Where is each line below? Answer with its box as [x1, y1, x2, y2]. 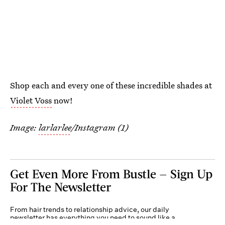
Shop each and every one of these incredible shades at [10, 79, 212, 91]
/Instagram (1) [71, 122, 129, 133]
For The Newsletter [10, 179, 111, 194]
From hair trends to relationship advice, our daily [10, 205, 169, 214]
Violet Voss [10, 94, 52, 106]
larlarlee [39, 122, 71, 133]
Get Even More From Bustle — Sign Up [10, 166, 212, 181]
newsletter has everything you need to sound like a [10, 213, 175, 222]
